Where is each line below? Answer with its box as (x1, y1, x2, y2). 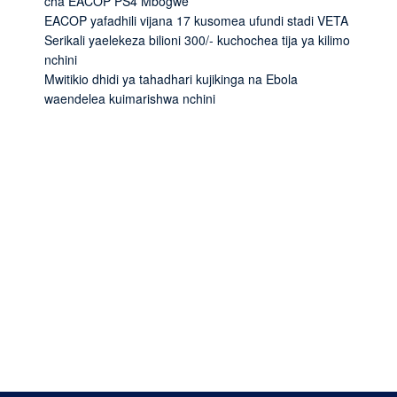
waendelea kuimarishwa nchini (44, 89, 215, 107)
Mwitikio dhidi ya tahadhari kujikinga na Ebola (44, 69, 298, 88)
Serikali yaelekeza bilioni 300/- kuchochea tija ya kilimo (44, 30, 350, 49)
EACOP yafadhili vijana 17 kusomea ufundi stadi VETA (44, 11, 348, 29)
